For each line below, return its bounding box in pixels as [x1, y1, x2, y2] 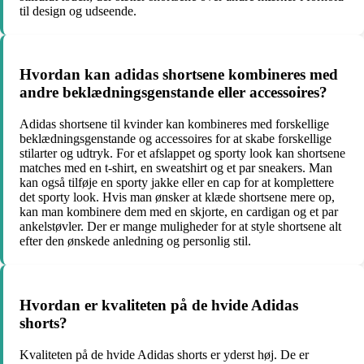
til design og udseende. [19, 3, 136, 18]
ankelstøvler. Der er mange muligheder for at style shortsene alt [19, 219, 341, 234]
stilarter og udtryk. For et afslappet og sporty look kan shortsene [19, 146, 345, 161]
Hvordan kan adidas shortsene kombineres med [19, 66, 338, 84]
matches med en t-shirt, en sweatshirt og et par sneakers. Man [19, 161, 332, 175]
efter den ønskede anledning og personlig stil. [19, 234, 251, 249]
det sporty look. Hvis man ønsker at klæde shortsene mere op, [19, 190, 335, 205]
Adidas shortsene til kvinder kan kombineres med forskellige [19, 117, 329, 132]
